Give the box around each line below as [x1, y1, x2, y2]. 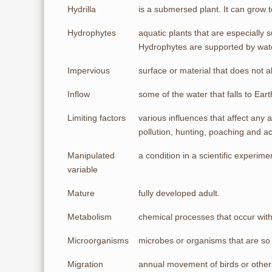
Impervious [67, 66, 110, 75]
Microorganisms [67, 236, 129, 245]
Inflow [67, 89, 90, 99]
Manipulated [67, 151, 115, 160]
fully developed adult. [138, 188, 220, 198]
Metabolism [67, 212, 112, 222]
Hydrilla [67, 4, 96, 14]
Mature [67, 188, 95, 198]
